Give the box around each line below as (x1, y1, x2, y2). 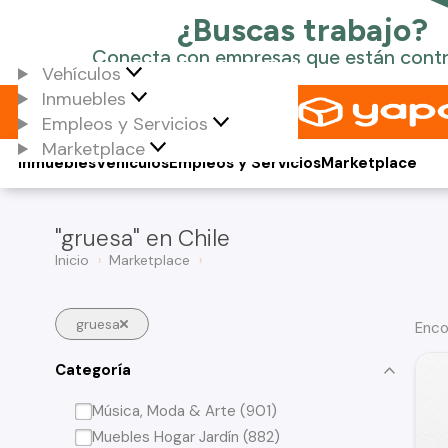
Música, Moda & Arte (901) (92, 401, 278, 421)
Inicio (55, 251, 89, 269)
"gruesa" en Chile (55, 223, 230, 253)
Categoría (55, 359, 131, 380)
